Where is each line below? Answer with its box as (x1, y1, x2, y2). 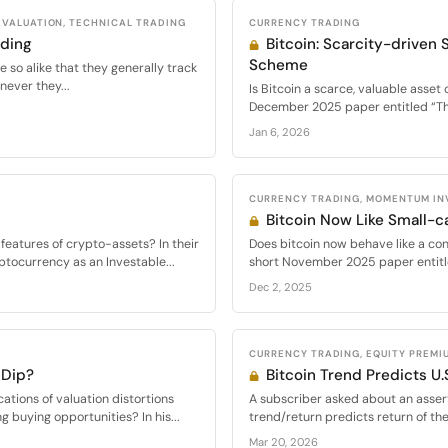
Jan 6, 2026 (249, 125, 310, 139)
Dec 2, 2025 (249, 280, 312, 294)
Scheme (249, 55, 308, 75)
